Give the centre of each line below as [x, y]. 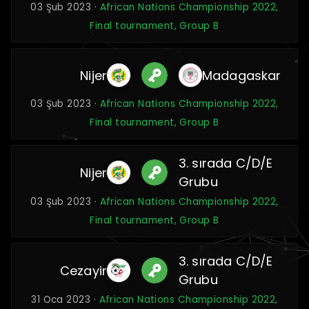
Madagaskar [241, 75]
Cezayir [83, 270]
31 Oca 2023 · [65, 300]
